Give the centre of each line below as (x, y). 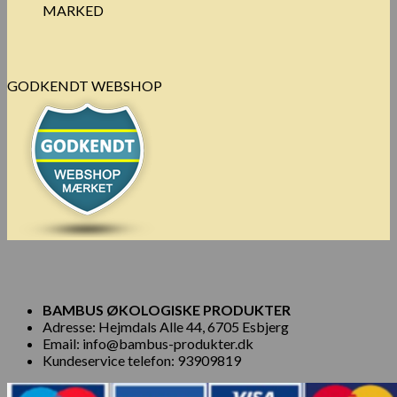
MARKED (73, 11)
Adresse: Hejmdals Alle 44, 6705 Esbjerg (166, 327)
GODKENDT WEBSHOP (85, 86)
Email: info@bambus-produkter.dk (148, 344)
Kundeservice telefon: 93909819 (142, 361)
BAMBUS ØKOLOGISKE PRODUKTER (168, 310)
